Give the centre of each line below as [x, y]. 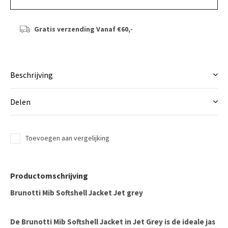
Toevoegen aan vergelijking [67, 138]
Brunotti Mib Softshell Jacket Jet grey [77, 193]
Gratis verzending [64, 29]
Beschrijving [32, 75]
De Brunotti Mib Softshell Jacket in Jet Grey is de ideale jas [113, 222]
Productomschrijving [49, 176]
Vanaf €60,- [113, 29]
